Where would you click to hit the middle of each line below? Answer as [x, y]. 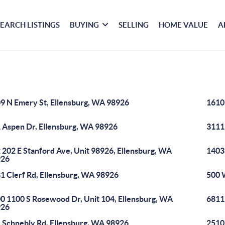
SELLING [134, 25]
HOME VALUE [184, 25]
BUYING [85, 25]
